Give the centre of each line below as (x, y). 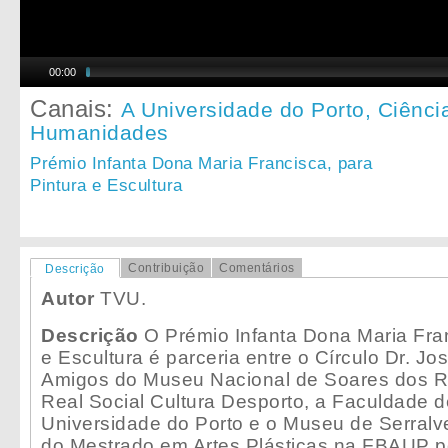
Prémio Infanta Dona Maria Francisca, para (201, 163)
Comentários (257, 267)
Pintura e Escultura (106, 185)
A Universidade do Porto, (249, 109)
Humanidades (99, 132)
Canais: (75, 108)
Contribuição (166, 267)
